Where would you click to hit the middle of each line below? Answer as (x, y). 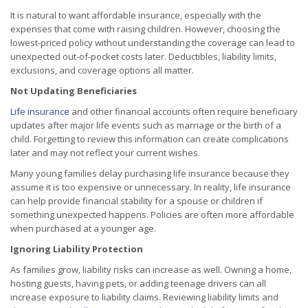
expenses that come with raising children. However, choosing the (145, 29)
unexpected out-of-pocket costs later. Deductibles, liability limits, (143, 57)
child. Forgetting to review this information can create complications (150, 139)
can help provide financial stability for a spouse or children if (136, 201)
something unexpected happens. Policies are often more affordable (152, 215)
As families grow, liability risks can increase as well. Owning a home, (151, 270)
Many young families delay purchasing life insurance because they (150, 174)
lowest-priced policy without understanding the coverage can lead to (153, 43)
